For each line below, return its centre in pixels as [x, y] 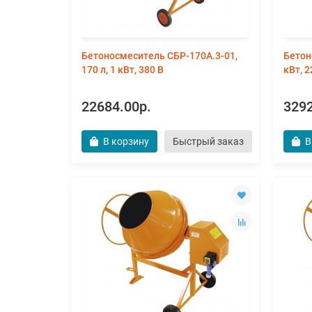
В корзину [126, 141]
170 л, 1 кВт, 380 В [123, 70]
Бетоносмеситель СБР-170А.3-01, [159, 56]
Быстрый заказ [208, 141]
